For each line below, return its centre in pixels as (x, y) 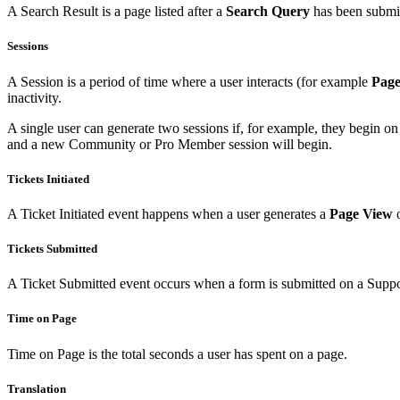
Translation (37, 388)
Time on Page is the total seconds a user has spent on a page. (177, 354)
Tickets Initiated (48, 179)
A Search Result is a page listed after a (117, 12)
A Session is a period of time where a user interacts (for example (189, 81)
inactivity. (34, 97)
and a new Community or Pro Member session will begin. (170, 144)
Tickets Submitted (52, 249)
